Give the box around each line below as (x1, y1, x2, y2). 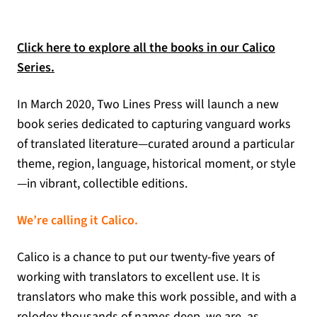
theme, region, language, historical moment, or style (17, 155, 296, 173)
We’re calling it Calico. (17, 212, 141, 229)
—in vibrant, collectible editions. (17, 175, 188, 192)
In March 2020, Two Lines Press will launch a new (17, 96, 279, 113)
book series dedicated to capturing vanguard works (17, 115, 291, 133)
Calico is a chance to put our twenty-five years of (17, 248, 275, 266)
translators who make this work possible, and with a (17, 288, 296, 306)
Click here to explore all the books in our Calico (17, 39, 275, 57)
